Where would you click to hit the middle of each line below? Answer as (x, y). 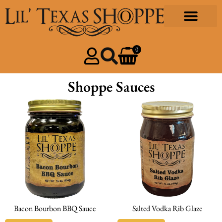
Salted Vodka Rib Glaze (167, 209)
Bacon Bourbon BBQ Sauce (55, 209)
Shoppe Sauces (111, 86)
